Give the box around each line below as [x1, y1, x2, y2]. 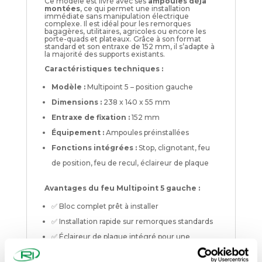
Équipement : [51, 127, 104, 137]
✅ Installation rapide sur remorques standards [51, 216, 213, 226]
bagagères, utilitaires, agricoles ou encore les [44, 26, 206, 36]
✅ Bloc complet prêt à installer [51, 201, 158, 211]
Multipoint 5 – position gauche [85, 82, 193, 91]
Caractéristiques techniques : [44, 64, 163, 73]
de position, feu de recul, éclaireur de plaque [51, 158, 209, 167]
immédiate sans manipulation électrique [44, 11, 189, 20]
